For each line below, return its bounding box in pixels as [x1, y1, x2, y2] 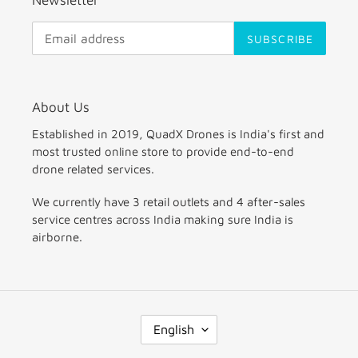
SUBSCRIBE [246, 31, 313, 46]
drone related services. [32, 161, 154, 176]
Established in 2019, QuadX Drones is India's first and [32, 126, 324, 141]
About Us [32, 99, 89, 116]
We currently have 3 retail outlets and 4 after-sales [32, 195, 305, 209]
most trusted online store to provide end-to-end [32, 144, 294, 158]
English [153, 322, 194, 337]
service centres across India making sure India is [32, 213, 293, 227]
